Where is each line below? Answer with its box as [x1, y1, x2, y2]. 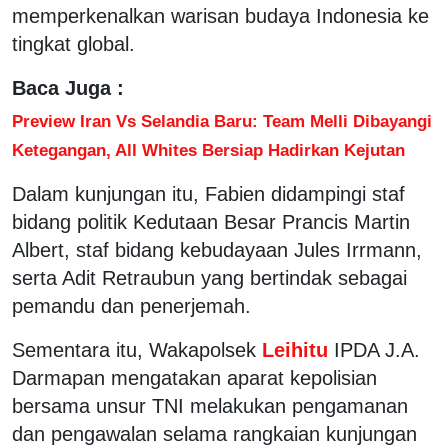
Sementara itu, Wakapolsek [12, 338, 256, 361]
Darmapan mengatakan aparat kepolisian [12, 366, 377, 389]
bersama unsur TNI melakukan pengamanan [12, 394, 408, 417]
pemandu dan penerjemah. [12, 294, 251, 317]
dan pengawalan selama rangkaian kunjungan [12, 422, 417, 445]
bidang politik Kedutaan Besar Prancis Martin [12, 210, 410, 233]
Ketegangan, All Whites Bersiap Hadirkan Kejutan [12, 139, 405, 160]
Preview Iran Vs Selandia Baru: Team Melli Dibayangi [12, 110, 432, 131]
